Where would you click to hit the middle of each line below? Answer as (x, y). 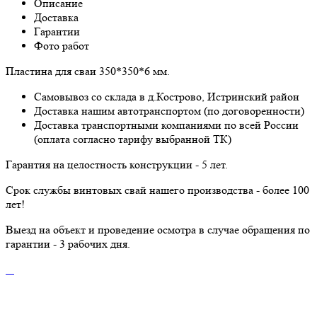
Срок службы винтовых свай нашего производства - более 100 (157, 190)
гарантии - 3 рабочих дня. (68, 243)
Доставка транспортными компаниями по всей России (166, 125)
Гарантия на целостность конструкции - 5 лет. (117, 164)
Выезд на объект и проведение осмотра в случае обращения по (158, 229)
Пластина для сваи (52, 71)
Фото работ (62, 45)
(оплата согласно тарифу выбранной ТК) (133, 139)
